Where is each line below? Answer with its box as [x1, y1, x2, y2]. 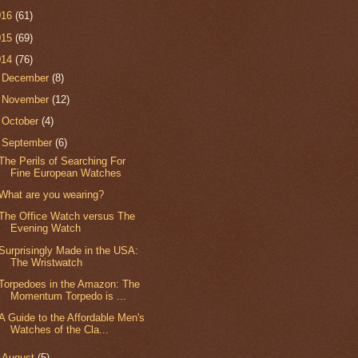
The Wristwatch [10, 256, 83, 268]
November [2, 93, 53, 105]
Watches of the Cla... [10, 324, 109, 336]
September [2, 137, 56, 149]
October [2, 115, 42, 128]
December [2, 71, 53, 84]
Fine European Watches [10, 167, 122, 179]
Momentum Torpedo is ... [10, 289, 127, 302]
